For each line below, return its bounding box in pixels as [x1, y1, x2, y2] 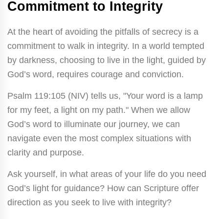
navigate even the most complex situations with [7, 133, 191, 143]
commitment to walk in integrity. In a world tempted [7, 41, 204, 51]
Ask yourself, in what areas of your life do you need [7, 169, 206, 179]
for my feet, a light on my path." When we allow [7, 105, 190, 115]
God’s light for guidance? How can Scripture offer [7, 183, 199, 193]
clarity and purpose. [7, 147, 84, 157]
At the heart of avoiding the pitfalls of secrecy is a [7, 26, 198, 37]
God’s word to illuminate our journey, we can [7, 119, 180, 129]
